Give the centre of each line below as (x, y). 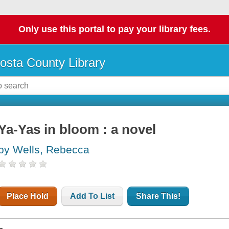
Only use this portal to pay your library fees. (114, 29)
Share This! (158, 196)
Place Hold (28, 196)
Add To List (93, 196)
